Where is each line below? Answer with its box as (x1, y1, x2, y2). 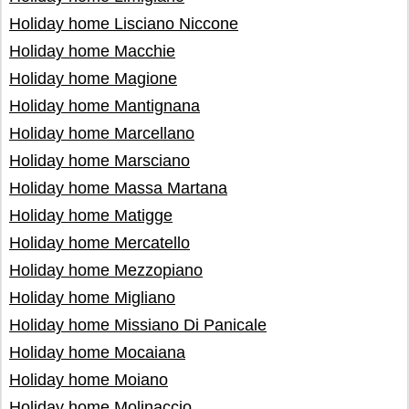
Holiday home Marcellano (9, 124, 194, 142)
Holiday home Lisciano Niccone (9, 15, 238, 33)
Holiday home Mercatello (9, 234, 190, 252)
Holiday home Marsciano (9, 152, 190, 170)
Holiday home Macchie (9, 42, 175, 60)
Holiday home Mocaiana (9, 343, 185, 362)
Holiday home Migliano (9, 288, 175, 307)
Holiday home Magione (9, 69, 177, 88)
